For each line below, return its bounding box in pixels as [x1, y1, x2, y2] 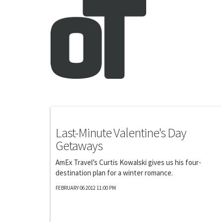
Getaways [55, 137, 103, 154]
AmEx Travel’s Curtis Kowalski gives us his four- [55, 158, 201, 167]
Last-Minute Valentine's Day [55, 124, 186, 141]
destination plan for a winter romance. [55, 168, 173, 177]
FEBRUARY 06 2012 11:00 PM [55, 184, 116, 191]
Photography [51, 107, 99, 118]
